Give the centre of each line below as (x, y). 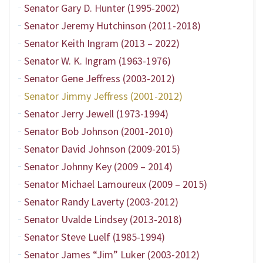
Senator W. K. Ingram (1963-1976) (97, 61)
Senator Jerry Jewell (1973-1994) (96, 114)
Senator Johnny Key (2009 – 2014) (98, 166)
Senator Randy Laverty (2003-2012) (101, 202)
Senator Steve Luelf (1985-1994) (95, 237)
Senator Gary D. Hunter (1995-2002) (102, 8)
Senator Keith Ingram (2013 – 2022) (102, 43)
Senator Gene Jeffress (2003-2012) (100, 78)
